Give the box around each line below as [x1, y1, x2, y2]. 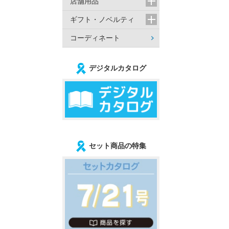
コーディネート [70, 34, 120, 42]
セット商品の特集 [88, 142, 146, 150]
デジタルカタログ [88, 64, 146, 73]
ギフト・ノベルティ [70, 15, 134, 24]
